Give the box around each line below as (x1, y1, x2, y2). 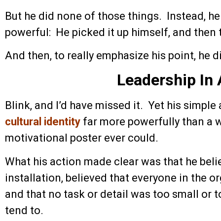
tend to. (5, 204, 43, 217)
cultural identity (5, 115, 80, 128)
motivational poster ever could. (5, 132, 158, 145)
